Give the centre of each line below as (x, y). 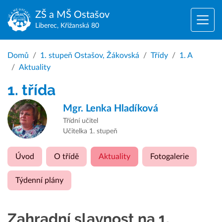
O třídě (66, 157)
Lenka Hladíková (121, 109)
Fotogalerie (169, 157)
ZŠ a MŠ (53, 15)
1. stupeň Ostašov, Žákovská (90, 55)
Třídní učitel (81, 121)
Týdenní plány (39, 180)
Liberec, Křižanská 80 (67, 26)
